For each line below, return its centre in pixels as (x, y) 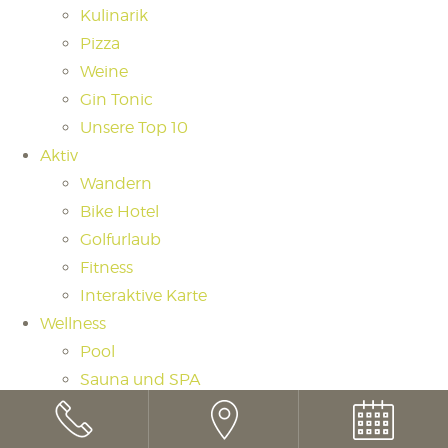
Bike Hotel (119, 212)
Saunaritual (124, 408)
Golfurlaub (120, 240)
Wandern (116, 184)
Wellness (73, 324)
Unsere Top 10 (134, 128)
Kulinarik (114, 16)
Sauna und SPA (140, 380)
